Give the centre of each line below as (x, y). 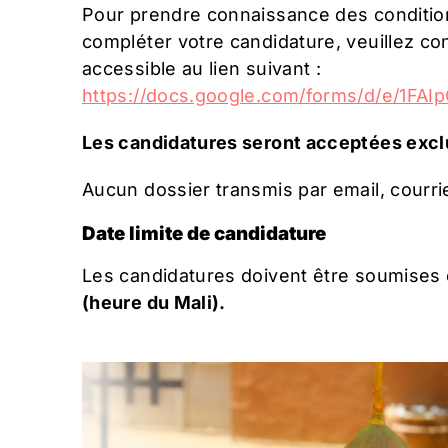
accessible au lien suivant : (202, 68)
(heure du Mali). (154, 303)
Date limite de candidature (204, 233)
